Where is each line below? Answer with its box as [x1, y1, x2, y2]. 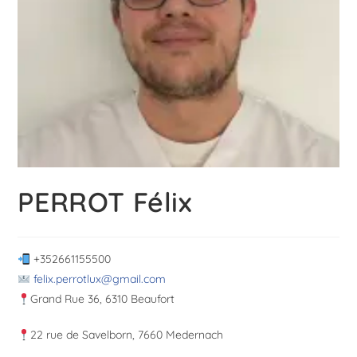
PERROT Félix [18, 185, 193, 220]
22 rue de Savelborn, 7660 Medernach [30, 328, 224, 343]
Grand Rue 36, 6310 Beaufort [30, 292, 175, 307]
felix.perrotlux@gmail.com [33, 272, 167, 287]
